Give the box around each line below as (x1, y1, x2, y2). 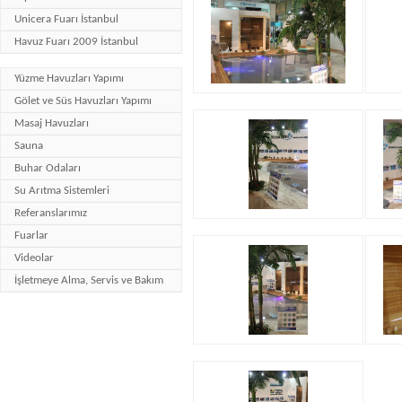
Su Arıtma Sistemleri (14, 185, 109, 197)
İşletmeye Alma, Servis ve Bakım (14, 275, 163, 286)
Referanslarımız (14, 207, 87, 219)
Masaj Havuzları (14, 118, 89, 129)
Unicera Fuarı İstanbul (14, 13, 118, 25)
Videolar (14, 252, 54, 264)
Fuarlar (14, 230, 48, 241)
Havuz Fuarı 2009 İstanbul (14, 36, 138, 48)
